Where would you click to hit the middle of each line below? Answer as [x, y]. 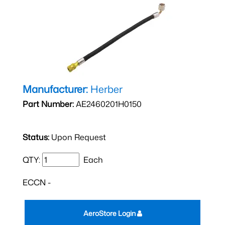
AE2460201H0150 [108, 104]
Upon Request [78, 137]
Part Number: [48, 104]
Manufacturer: [55, 89]
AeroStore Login [110, 213]
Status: [36, 137]
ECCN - [37, 182]
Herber [105, 89]
